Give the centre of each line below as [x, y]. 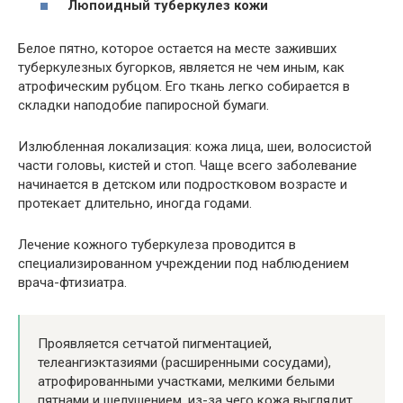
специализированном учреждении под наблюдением [184, 264]
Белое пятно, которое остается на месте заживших [177, 49]
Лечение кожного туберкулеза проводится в [157, 245]
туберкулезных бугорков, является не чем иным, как [181, 68]
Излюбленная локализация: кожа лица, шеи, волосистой [195, 147]
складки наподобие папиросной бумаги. [143, 106]
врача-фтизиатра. [72, 283]
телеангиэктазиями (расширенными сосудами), [184, 363]
